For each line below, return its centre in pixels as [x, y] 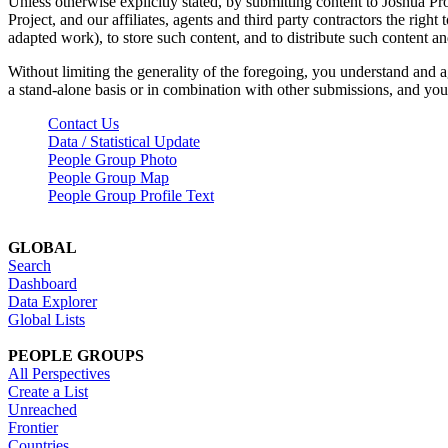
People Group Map [108, 177]
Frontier [33, 427]
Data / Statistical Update [124, 141]
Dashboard [42, 283]
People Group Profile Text [131, 195]
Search [29, 265]
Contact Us [83, 123]
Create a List [48, 391]
